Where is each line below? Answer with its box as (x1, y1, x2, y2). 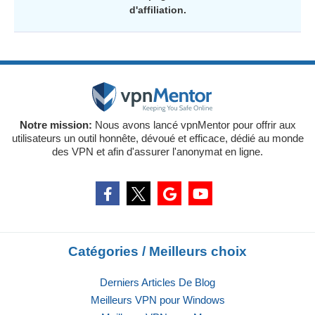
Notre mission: (19, 119, 95, 131)
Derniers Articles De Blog (100, 276, 215, 289)
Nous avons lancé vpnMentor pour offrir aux (94, 119, 296, 131)
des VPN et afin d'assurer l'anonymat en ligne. (52, 146, 263, 158)
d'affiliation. (129, 4, 186, 16)
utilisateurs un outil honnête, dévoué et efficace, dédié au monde (11, 132, 304, 145)
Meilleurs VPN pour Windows (90, 294, 225, 307)
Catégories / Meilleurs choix (68, 244, 247, 259)
